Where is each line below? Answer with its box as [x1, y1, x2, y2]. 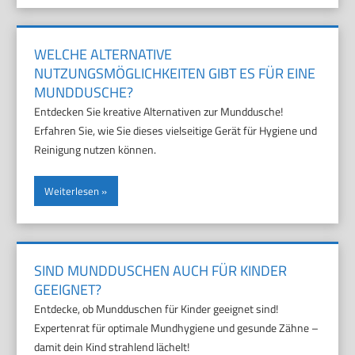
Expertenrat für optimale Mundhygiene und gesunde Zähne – [34, 319, 319, 336]
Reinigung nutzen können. [34, 141, 157, 158]
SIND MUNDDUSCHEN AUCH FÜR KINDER [34, 260, 288, 281]
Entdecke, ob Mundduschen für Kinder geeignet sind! [34, 300, 279, 317]
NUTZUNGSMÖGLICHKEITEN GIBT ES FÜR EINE [34, 63, 316, 85]
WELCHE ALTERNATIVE [34, 44, 173, 66]
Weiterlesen [44, 183, 100, 200]
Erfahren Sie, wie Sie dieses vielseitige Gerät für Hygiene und [34, 122, 318, 139]
